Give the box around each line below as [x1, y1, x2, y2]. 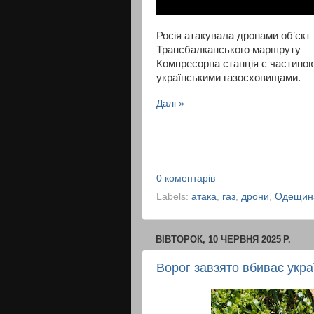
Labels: [156, 191, 191, 203]
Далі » [156, 97, 184, 109]
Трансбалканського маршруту [156, 43, 301, 55]
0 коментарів [156, 173, 215, 184]
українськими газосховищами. [156, 71, 303, 83]
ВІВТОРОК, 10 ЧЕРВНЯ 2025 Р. [156, 234, 291, 245]
